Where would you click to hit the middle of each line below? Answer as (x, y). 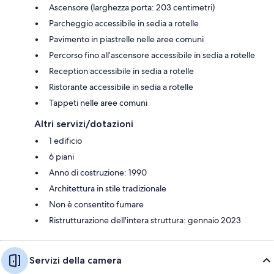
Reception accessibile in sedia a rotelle (121, 71)
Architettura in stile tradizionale (108, 189)
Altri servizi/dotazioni (84, 124)
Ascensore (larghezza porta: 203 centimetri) (132, 8)
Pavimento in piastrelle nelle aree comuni (126, 39)
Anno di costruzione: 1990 (98, 173)
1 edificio (65, 141)
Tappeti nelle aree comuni (98, 103)
